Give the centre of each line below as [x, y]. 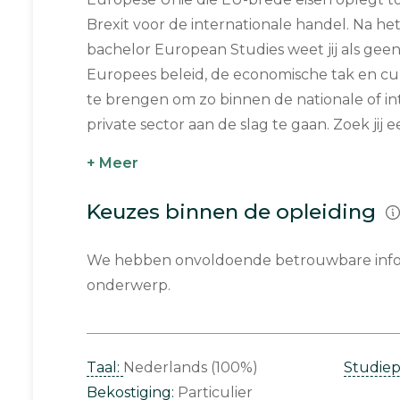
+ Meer [112, 163]
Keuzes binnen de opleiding [234, 212]
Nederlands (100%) [191, 367]
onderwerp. [129, 285]
